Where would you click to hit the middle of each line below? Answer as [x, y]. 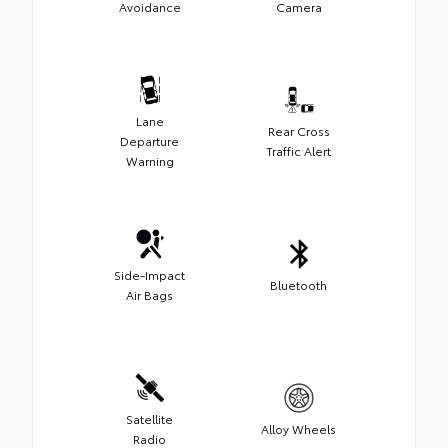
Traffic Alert [298, 151]
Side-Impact [149, 275]
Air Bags [149, 295]
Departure [149, 141]
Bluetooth [298, 285]
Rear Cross [298, 131]
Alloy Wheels [298, 429]
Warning [149, 161]
